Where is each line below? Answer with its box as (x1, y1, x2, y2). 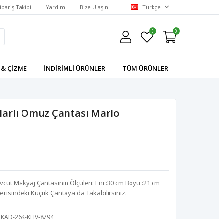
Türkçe (141, 3, 162, 11)
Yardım (46, 3, 65, 11)
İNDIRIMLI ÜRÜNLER (44, 64, 106, 73)
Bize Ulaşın (80, 3, 108, 11)
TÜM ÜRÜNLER (122, 64, 168, 73)
